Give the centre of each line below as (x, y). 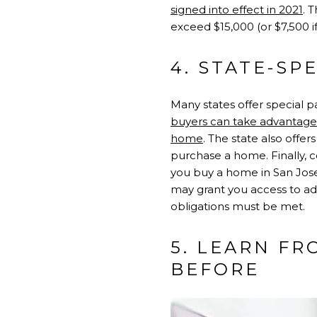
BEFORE (215, 270)
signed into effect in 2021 (237, 10)
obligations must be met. (238, 207)
